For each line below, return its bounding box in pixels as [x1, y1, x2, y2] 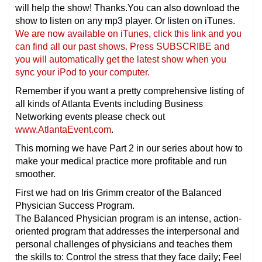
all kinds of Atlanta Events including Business [15, 98, 203, 109]
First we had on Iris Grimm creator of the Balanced [15, 187, 222, 198]
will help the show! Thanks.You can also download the [15, 2, 240, 13]
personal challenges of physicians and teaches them [15, 239, 232, 249]
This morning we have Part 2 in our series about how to [15, 143, 243, 153]
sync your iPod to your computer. [15, 67, 150, 77]
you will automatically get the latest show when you [15, 54, 226, 64]
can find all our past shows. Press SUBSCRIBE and [15, 41, 230, 51]
